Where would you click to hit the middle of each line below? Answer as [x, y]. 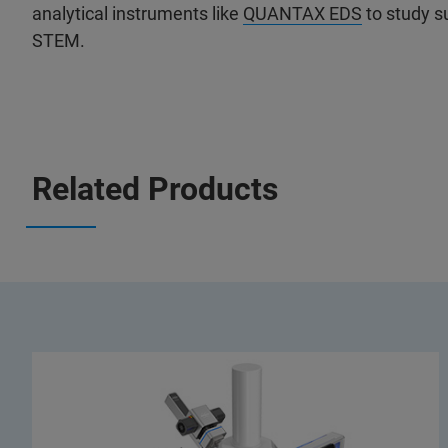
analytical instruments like [137, 13]
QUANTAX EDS [302, 13]
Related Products [155, 189]
